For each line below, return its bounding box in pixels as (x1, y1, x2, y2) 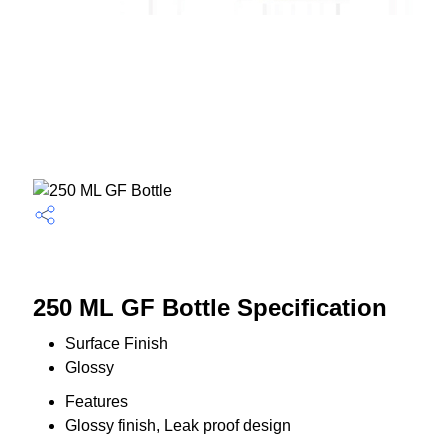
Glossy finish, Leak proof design (64, 417, 291, 435)
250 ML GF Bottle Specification (32, 294, 387, 322)
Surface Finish (64, 335, 168, 353)
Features (64, 393, 128, 411)
